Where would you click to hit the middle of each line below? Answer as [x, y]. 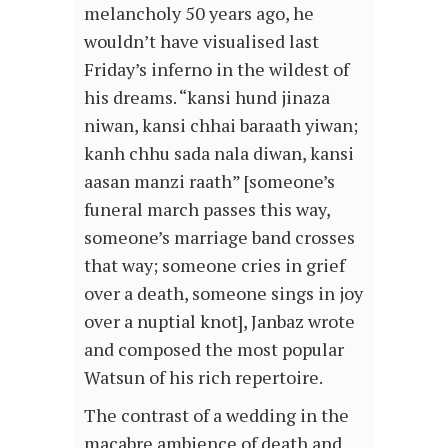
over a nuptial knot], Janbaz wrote [219, 321]
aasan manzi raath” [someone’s [209, 181]
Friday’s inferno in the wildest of [216, 69]
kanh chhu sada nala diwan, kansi [219, 153]
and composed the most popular [214, 349]
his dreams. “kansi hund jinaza [207, 97]
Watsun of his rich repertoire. [203, 377]
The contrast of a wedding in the [216, 415]
